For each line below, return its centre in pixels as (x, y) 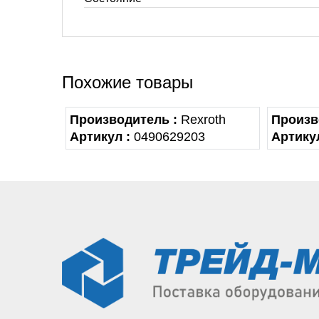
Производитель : (124, 120)
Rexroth (202, 120)
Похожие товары (127, 82)
